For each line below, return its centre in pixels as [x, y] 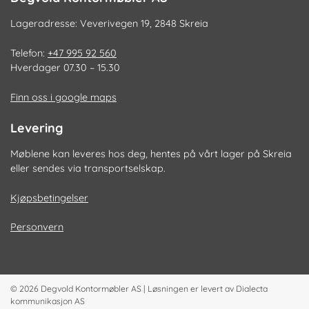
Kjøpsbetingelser [49, 198]
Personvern [37, 227]
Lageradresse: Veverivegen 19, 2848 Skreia [109, 24]
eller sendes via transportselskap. [88, 169]
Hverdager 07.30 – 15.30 [65, 68]
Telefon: [29, 53]
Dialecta [252, 289]
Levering [37, 128]
